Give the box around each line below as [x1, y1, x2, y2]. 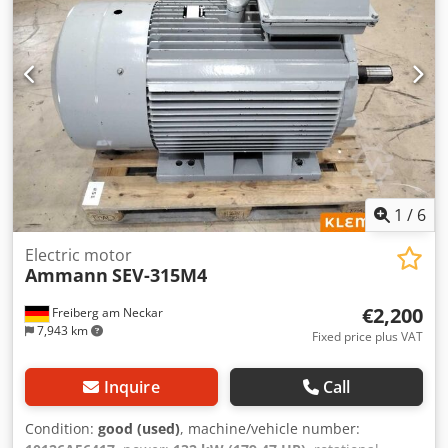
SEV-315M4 [112, 263, 207, 288]
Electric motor [25, 244, 132, 267]
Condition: [25, 419, 98, 439]
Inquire [103, 376, 160, 399]
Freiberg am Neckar [49, 304, 163, 322]
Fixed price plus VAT [312, 328, 423, 346]
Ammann [25, 263, 108, 288]
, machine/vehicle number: [180, 419, 360, 439]
